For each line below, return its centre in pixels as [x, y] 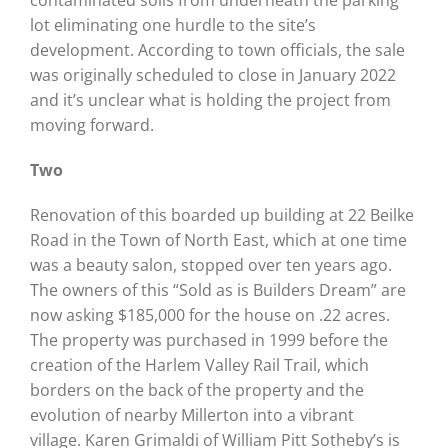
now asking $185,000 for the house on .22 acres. [209, 314]
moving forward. [91, 124]
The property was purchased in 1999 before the [208, 339]
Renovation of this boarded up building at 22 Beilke [221, 214]
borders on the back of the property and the [196, 389]
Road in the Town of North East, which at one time [218, 239]
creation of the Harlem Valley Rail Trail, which [199, 364]
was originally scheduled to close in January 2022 [212, 74]
